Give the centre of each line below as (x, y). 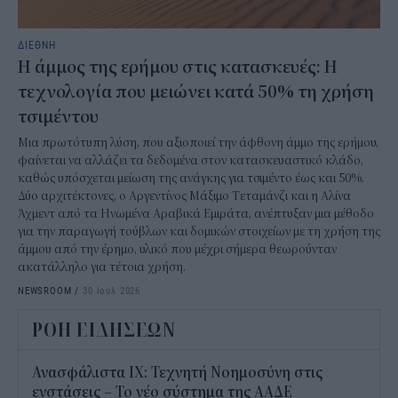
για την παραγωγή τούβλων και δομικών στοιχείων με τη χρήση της (199, 231)
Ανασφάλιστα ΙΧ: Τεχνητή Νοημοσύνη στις (177, 373)
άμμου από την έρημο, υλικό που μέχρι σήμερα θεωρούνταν (177, 249)
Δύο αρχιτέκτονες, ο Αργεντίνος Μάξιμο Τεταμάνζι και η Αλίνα (184, 195)
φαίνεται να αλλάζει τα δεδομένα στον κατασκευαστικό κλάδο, (191, 160)
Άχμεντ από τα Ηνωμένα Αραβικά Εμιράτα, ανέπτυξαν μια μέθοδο (196, 213)
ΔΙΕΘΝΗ (37, 44)
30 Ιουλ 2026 (111, 290)
